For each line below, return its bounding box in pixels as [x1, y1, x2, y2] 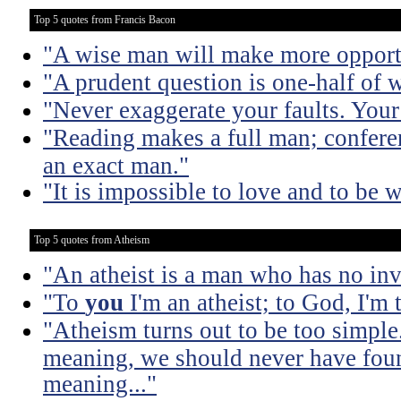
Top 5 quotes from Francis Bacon [34, 13, 175, 26]
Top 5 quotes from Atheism [34, 234, 149, 246]
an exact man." [43, 152, 189, 177]
